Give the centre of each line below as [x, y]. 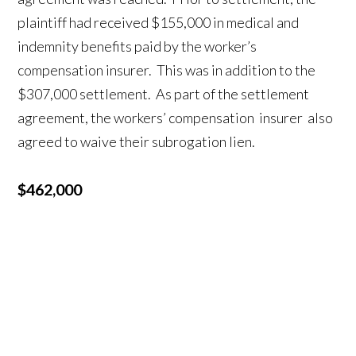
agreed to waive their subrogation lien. [137, 141]
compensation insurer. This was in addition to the [167, 70]
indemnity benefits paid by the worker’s [137, 46]
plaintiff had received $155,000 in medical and [159, 22]
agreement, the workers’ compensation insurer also [176, 117]
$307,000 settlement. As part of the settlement [164, 93]
